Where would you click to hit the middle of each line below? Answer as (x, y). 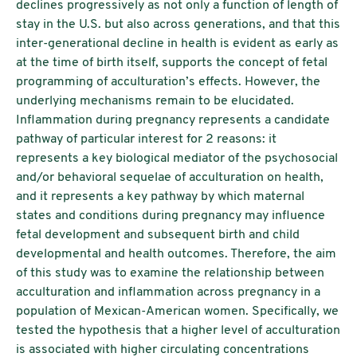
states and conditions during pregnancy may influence (171, 216)
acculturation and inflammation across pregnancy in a (168, 292)
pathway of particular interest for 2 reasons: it (146, 139)
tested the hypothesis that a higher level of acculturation (178, 331)
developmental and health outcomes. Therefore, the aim (176, 254)
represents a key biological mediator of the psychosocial (177, 159)
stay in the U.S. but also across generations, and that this (178, 25)
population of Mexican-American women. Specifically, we (177, 312)
